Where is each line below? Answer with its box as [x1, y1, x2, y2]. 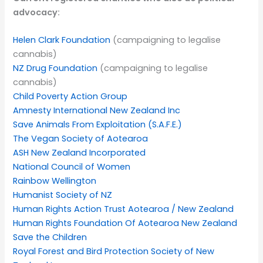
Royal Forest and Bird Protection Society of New [13, 245, 215, 258]
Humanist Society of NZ [13, 189, 113, 201]
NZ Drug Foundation [13, 62, 100, 75]
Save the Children [13, 231, 87, 244]
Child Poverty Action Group [13, 90, 128, 103]
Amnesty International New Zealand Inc [13, 104, 181, 117]
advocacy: [13, 6, 60, 19]
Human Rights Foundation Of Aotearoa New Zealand [13, 217, 238, 230]
